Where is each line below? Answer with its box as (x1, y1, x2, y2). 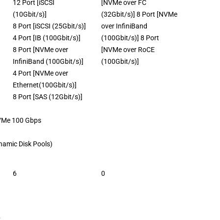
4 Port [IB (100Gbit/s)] (13, 33, 81, 42)
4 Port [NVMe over (13, 69, 68, 77)
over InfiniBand (101, 22, 147, 30)
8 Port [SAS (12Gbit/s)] (13, 92, 82, 101)
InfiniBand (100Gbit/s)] (13, 57, 83, 65)
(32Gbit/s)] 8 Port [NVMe (101, 10, 177, 18)
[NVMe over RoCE (101, 45, 155, 54)
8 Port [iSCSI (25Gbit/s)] (13, 22, 86, 30)
